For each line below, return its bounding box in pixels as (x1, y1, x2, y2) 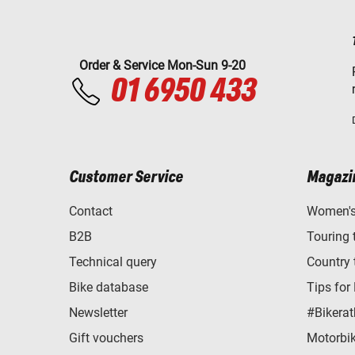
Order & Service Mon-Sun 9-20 (78, 58, 246, 74)
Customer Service (69, 169, 183, 187)
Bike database (69, 280, 148, 296)
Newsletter (69, 305, 128, 321)
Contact (69, 204, 113, 219)
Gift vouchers (69, 330, 143, 346)
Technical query (69, 254, 157, 270)
